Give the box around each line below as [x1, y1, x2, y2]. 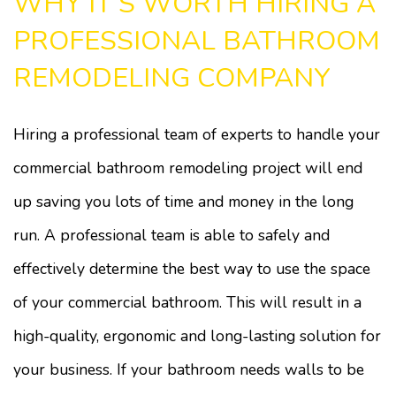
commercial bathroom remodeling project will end [13, 157, 362, 179]
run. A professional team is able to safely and [13, 225, 330, 246]
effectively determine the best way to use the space [13, 258, 370, 279]
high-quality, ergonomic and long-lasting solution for [13, 325, 381, 346]
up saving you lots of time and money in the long [13, 191, 354, 212]
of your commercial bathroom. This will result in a [13, 292, 362, 313]
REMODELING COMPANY [13, 59, 331, 96]
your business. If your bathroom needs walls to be [13, 359, 364, 380]
